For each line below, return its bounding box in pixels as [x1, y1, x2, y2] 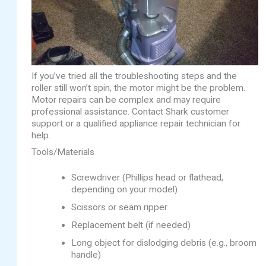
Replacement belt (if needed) [71, 219, 191, 230]
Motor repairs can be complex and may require [31, 94, 221, 105]
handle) [71, 249, 101, 260]
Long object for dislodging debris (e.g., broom [71, 237, 256, 248]
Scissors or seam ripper [71, 201, 167, 213]
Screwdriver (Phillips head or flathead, [71, 172, 223, 183]
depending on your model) [71, 183, 178, 195]
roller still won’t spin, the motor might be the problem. [31, 82, 246, 93]
